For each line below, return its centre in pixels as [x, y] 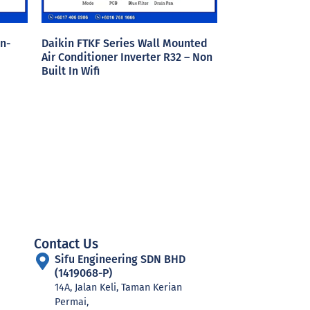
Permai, [72, 302]
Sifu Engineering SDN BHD [120, 259]
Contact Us [66, 244]
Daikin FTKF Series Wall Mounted [124, 44]
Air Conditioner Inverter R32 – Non [127, 57]
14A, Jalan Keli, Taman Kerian [119, 287]
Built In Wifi [70, 71]
